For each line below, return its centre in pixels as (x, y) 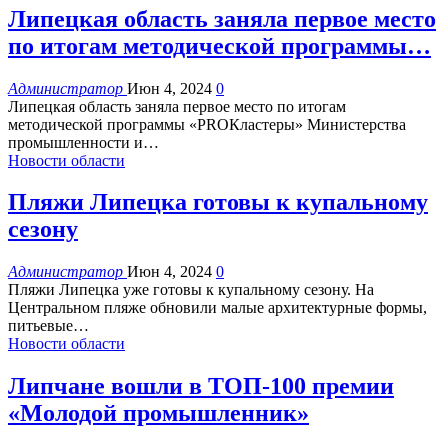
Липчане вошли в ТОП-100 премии (201, 386)
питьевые (40, 326)
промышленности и (75, 142)
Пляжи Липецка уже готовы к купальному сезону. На (191, 290)
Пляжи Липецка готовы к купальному (218, 202)
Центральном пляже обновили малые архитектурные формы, (217, 308)
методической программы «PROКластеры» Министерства (207, 124)
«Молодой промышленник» (158, 413)
